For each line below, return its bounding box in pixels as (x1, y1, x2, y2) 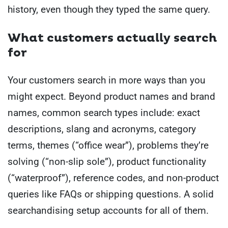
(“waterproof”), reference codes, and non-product (8, 172, 219, 184)
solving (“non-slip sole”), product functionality (8, 156, 206, 168)
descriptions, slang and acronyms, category (8, 123, 196, 135)
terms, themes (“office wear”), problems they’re (8, 139, 209, 152)
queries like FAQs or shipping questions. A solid (8, 188, 214, 201)
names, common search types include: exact (8, 107, 200, 119)
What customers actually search (8, 31, 217, 46)
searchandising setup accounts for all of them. (8, 205, 209, 217)
